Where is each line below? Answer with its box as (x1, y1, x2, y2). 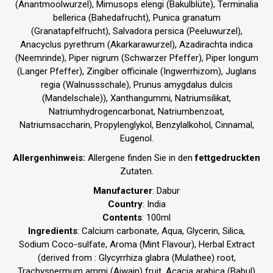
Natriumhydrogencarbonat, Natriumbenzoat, (49, 106, 224, 118)
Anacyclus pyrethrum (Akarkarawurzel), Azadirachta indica (20, 39, 253, 51)
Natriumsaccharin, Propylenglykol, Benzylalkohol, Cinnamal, (19, 119, 254, 131)
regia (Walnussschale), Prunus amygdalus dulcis (40, 79, 233, 91)
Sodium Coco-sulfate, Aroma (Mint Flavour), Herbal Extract (18, 239, 255, 250)
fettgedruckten (195, 152, 260, 164)
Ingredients (28, 225, 77, 237)
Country (107, 199, 143, 210)
